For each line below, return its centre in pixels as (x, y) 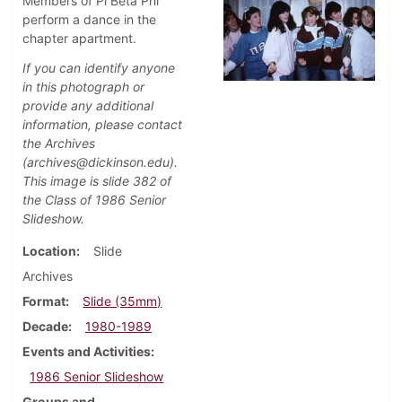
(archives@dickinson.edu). (100, 162)
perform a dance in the (89, 20)
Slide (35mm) (122, 301)
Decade (45, 327)
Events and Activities (87, 352)
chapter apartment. (81, 39)
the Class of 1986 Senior (94, 200)
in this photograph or (83, 87)
